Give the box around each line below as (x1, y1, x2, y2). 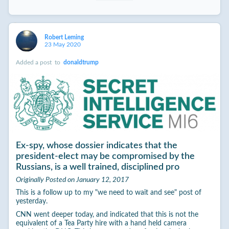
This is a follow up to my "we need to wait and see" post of (15, 189, 201, 197)
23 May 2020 (44, 41, 81, 48)
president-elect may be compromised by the (15, 151, 195, 161)
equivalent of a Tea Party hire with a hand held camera (15, 220, 187, 227)
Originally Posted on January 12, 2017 (15, 176, 129, 184)
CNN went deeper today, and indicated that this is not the (15, 211, 198, 219)
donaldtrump (63, 59, 99, 65)
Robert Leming (44, 34, 85, 40)
